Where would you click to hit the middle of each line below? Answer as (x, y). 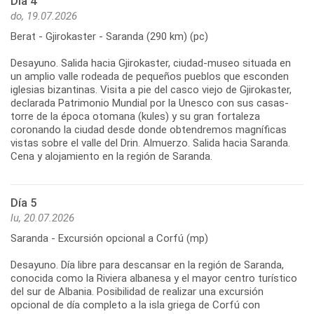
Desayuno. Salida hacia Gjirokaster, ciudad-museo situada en (151, 63)
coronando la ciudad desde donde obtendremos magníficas (149, 130)
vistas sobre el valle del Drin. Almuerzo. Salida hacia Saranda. (150, 143)
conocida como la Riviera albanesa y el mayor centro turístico (154, 279)
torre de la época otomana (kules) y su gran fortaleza (135, 117)
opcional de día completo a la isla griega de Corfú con (135, 305)
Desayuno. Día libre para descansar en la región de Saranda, (147, 265)
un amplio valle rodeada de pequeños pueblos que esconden (150, 77)
